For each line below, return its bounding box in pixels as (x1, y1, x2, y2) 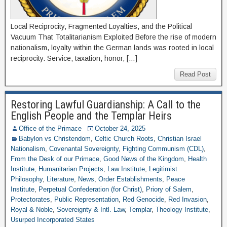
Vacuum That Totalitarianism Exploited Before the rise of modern (11, 33, 216, 41)
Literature (47, 175, 74, 183)
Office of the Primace (19, 125, 82, 132)
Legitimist (149, 165, 177, 173)
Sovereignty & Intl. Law (57, 206, 125, 213)
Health (188, 155, 207, 163)
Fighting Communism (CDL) (123, 145, 204, 153)
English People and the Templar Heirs (11, 109, 172, 122)
